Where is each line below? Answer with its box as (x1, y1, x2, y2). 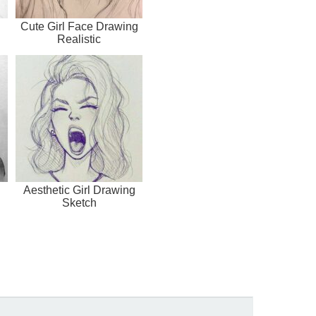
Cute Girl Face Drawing (20, 20, 138, 33)
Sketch (61, 197, 97, 209)
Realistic (57, 33, 101, 46)
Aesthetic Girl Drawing (23, 184, 135, 197)
